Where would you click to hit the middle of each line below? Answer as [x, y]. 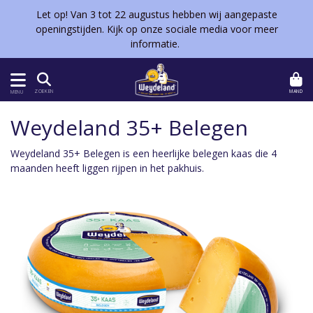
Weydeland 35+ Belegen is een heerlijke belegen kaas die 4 [144, 153]
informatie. [156, 44]
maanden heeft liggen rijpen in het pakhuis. [107, 168]
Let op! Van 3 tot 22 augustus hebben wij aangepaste [156, 14]
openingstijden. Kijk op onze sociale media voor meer [156, 29]
